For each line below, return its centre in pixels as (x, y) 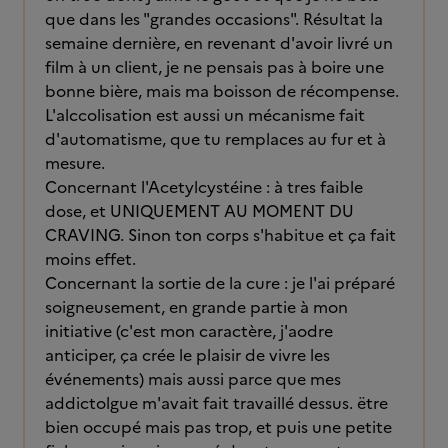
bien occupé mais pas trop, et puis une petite (218, 427)
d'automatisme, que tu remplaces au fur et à (215, 139)
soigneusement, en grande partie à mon (196, 307)
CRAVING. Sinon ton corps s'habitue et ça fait (220, 235)
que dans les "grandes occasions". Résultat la (214, 19)
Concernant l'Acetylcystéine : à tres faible (204, 187)
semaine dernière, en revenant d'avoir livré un (219, 43)
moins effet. (90, 259)
